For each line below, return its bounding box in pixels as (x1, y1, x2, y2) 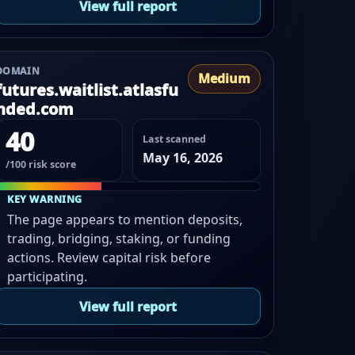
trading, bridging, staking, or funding (7, 229, 231, 247)
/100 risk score (5, 157, 76, 171)
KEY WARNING (7, 192, 82, 206)
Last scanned (143, 132, 207, 146)
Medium (197, 70, 250, 88)
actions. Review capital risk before (7, 248, 212, 266)
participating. (7, 267, 88, 285)
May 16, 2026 (143, 148, 223, 166)
